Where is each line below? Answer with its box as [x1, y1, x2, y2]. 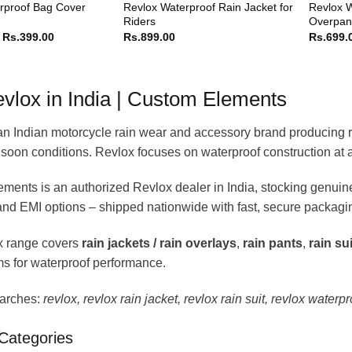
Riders [123, 14, 156, 27]
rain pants [242, 236, 302, 251]
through [53, 63, 93, 76]
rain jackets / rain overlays [81, 236, 236, 251]
